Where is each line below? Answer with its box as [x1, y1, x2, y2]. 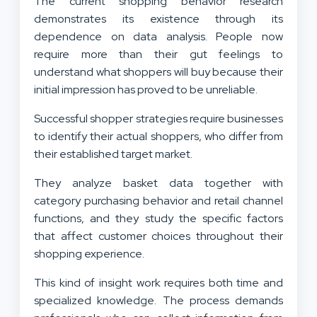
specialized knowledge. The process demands [34, 293, 283, 309]
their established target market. [34, 146, 197, 162]
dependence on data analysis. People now [34, 29, 283, 45]
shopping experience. [34, 246, 149, 262]
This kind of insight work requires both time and [34, 275, 283, 291]
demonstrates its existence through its [34, 11, 283, 27]
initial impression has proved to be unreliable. [34, 82, 264, 98]
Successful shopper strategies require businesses [34, 111, 283, 127]
